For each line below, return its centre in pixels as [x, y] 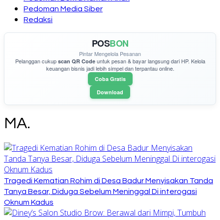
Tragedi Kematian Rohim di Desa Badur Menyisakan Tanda [109, 180]
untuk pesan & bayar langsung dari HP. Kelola [150, 61]
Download [110, 92]
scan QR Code [76, 61]
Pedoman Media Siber [63, 9]
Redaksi [38, 20]
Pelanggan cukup [36, 61]
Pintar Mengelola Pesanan [110, 54]
